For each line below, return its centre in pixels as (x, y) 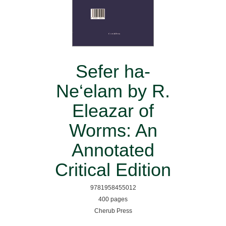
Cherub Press (113, 211)
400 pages (113, 199)
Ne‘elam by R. (113, 91)
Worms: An (113, 130)
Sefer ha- (113, 71)
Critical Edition (113, 169)
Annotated (113, 150)
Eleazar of (113, 110)
